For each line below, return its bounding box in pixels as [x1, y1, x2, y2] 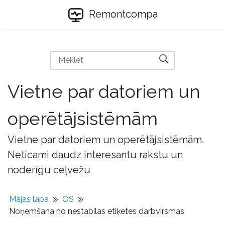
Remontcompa [86, 8, 158, 20]
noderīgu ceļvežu [8, 164, 90, 176]
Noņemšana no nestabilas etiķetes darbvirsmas [9, 206, 184, 216]
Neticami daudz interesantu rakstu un [8, 149, 183, 161]
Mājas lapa [9, 194, 49, 204]
